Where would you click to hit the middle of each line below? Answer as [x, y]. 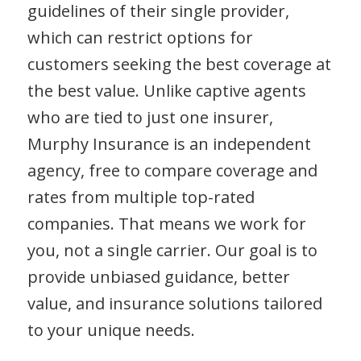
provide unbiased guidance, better [158, 277]
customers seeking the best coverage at [179, 64]
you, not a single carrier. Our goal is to [172, 250]
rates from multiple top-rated [141, 197]
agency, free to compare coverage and [172, 170]
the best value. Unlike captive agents [166, 91]
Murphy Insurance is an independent [169, 144]
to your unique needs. [111, 330]
